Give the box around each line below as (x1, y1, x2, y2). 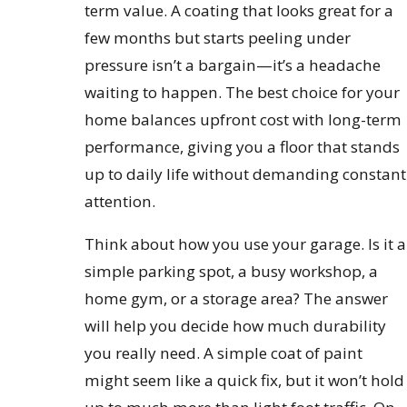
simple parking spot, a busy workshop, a (84, 261, 379, 283)
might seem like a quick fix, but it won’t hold (84, 370, 405, 392)
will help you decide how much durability (84, 315, 387, 337)
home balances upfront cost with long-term (84, 109, 402, 131)
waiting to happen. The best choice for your (84, 82, 401, 104)
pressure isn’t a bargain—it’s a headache (84, 55, 382, 76)
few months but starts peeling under (84, 27, 352, 49)
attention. (84, 191, 156, 213)
